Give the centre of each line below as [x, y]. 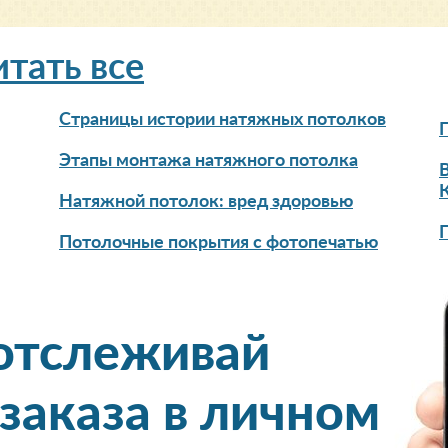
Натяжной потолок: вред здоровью [206, 202]
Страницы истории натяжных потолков [222, 120]
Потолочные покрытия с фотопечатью [218, 243]
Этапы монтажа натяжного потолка [208, 161]
